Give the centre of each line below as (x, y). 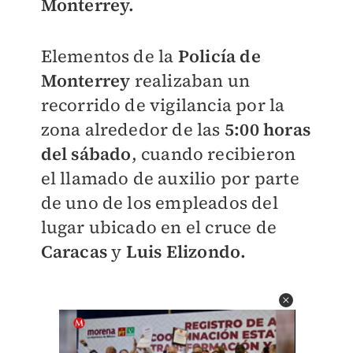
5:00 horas (267, 129)
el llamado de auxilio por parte (170, 178)
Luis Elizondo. (186, 251)
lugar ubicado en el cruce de (159, 227)
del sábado (86, 154)
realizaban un (190, 80)
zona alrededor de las (132, 129)
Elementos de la (109, 56)
